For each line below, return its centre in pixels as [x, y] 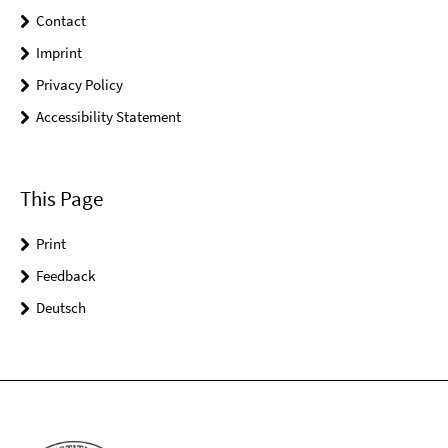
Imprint [59, 52]
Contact [61, 20]
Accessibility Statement [108, 116]
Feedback [65, 276]
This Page [61, 199]
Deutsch [61, 308]
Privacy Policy [79, 84]
